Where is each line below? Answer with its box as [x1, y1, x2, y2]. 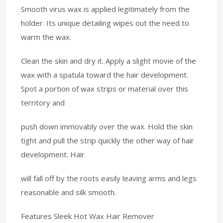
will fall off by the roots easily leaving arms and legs [21, 173, 197, 183]
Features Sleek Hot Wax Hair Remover [21, 211, 154, 221]
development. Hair [21, 149, 85, 159]
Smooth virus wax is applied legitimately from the [21, 3, 190, 14]
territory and [21, 97, 65, 108]
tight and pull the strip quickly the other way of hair [21, 135, 194, 145]
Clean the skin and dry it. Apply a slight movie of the [21, 55, 196, 66]
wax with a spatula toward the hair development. [21, 69, 188, 80]
